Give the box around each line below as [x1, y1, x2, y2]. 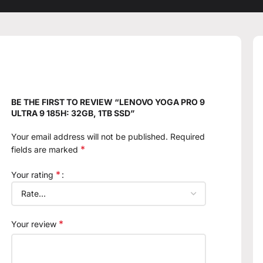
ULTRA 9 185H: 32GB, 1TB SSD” [11, 108, 135, 119]
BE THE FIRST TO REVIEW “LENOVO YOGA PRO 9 [11, 97, 205, 107]
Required [170, 131, 205, 142]
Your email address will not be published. [11, 131, 168, 142]
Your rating [11, 170, 56, 180]
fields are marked [11, 144, 81, 155]
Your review [11, 219, 59, 230]
